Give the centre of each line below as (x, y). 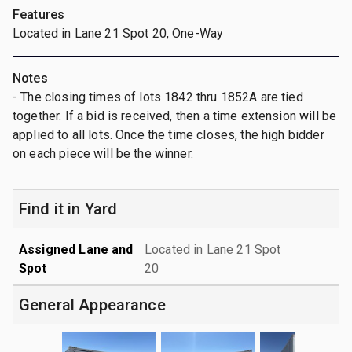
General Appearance (92, 304)
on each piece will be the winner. (103, 153)
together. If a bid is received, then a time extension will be (175, 115)
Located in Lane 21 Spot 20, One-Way (118, 33)
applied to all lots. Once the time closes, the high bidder (169, 134)
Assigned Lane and (76, 249)
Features (39, 14)
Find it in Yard (68, 209)
